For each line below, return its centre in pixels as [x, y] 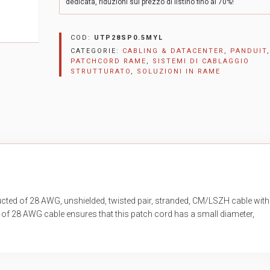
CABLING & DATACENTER [173, 51]
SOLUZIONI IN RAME [179, 71]
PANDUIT [249, 51]
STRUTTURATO [101, 71]
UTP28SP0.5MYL [129, 38]
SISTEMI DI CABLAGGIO [201, 61]
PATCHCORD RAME [108, 61]
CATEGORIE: [96, 51]
